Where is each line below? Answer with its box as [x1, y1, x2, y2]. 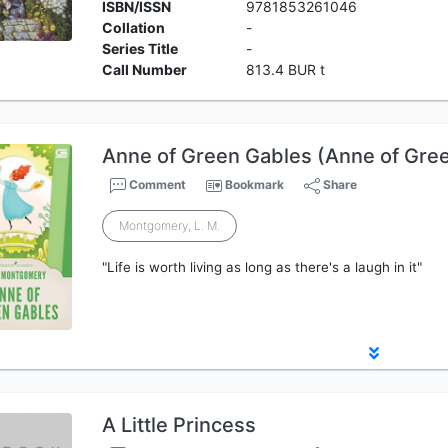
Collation [102, 19, 166, 36]
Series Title [102, 40, 179, 57]
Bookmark [225, 177, 285, 192]
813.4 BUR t [245, 61, 325, 78]
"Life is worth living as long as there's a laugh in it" [102, 259, 423, 275]
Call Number [102, 61, 188, 78]
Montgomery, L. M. [119, 218, 221, 233]
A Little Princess [102, 413, 257, 437]
